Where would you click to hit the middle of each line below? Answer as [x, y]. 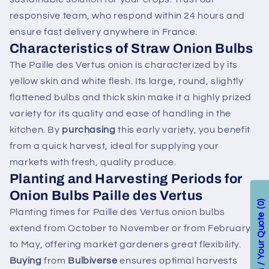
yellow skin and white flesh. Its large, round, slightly [126, 81]
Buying [26, 261]
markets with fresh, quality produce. [93, 162]
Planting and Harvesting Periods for [126, 179]
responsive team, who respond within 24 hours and [127, 16]
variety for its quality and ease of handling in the [120, 114]
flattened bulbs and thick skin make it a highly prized [130, 98]
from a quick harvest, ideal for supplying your [114, 146]
